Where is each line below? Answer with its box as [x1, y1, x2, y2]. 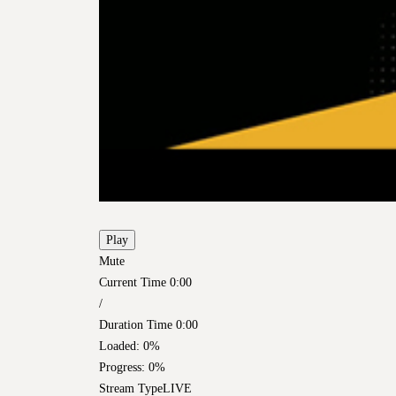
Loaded [99, 338, 136, 353]
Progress [99, 359, 141, 374]
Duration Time [99, 316, 172, 331]
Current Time [99, 274, 170, 289]
